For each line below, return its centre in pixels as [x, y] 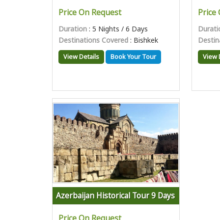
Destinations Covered [93, 40]
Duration [73, 29]
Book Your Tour [133, 57]
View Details [81, 57]
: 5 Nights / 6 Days [117, 29]
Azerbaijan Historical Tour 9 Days [115, 196]
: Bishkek [143, 40]
